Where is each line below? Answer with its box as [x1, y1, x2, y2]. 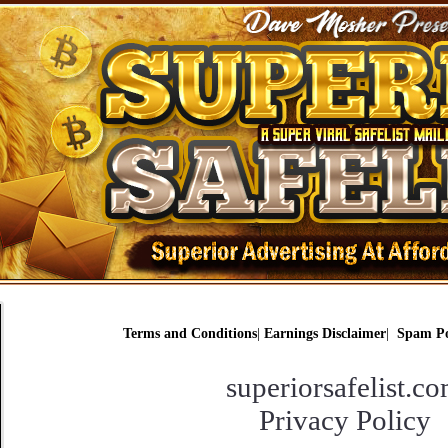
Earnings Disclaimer [263, 326, 386, 341]
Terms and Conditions [122, 326, 257, 341]
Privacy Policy [258, 404, 431, 436]
